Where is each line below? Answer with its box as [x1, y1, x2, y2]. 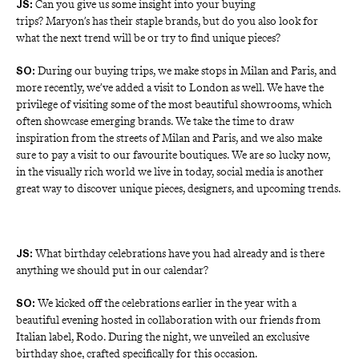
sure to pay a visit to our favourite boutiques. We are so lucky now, [16, 148, 333, 162]
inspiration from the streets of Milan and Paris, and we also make [16, 131, 325, 145]
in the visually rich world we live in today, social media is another [16, 165, 326, 179]
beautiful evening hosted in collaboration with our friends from [16, 313, 323, 327]
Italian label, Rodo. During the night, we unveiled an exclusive [16, 330, 312, 344]
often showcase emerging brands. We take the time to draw [16, 115, 296, 128]
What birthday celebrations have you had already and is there [33, 247, 325, 260]
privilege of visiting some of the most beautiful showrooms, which [16, 98, 334, 111]
